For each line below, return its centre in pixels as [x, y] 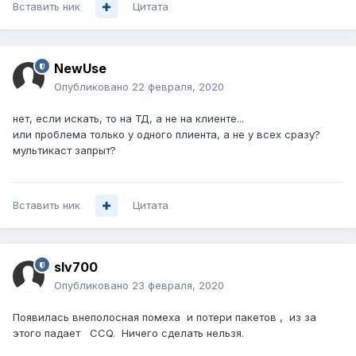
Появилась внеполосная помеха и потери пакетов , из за [164, 317]
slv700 [76, 267]
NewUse [80, 69]
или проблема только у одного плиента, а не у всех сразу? [166, 135]
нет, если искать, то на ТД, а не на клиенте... [128, 119]
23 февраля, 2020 [178, 286]
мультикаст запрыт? [64, 151]
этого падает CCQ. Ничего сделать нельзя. [128, 333]
